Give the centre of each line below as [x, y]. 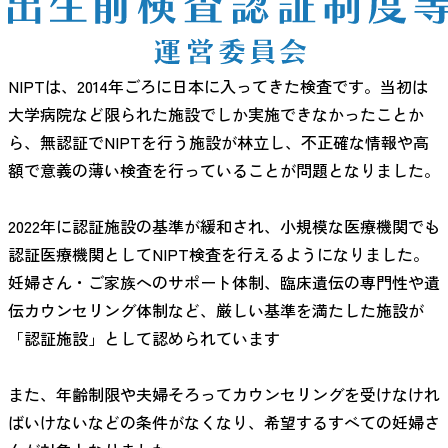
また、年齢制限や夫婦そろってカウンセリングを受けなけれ [224, 394]
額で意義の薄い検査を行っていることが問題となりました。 [224, 170]
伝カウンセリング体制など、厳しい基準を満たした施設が [216, 310]
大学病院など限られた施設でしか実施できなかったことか [216, 114]
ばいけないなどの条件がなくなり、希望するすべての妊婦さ [224, 422]
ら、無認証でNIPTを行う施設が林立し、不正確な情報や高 [218, 142]
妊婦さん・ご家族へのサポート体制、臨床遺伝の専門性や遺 [224, 282]
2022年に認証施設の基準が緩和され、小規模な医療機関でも [224, 226]
